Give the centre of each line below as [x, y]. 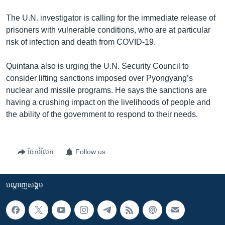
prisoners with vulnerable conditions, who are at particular [108, 30]
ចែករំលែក [41, 152]
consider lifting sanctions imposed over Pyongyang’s [99, 78]
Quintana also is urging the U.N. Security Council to [97, 66]
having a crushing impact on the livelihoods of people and [108, 102]
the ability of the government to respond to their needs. [102, 114]
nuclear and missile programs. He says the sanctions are [106, 90]
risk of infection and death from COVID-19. [81, 42]
